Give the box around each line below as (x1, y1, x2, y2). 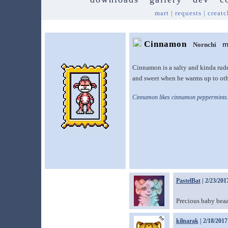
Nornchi (192, 41, 216, 48)
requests (175, 9, 202, 17)
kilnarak (176, 217, 198, 224)
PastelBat (176, 177, 201, 184)
